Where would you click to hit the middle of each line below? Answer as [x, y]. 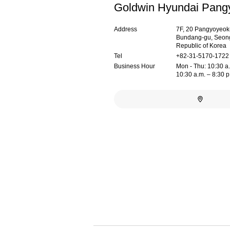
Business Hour [135, 66]
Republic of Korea [202, 45]
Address [126, 29]
